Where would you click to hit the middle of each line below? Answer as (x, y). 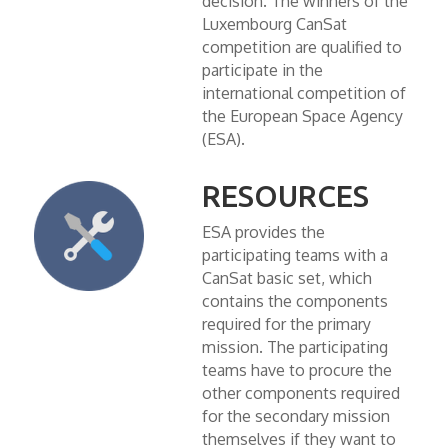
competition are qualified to (301, 46)
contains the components (294, 300)
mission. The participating (294, 346)
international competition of (303, 92)
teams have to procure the (296, 369)
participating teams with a (294, 254)
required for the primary (286, 323)
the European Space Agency (302, 115)
